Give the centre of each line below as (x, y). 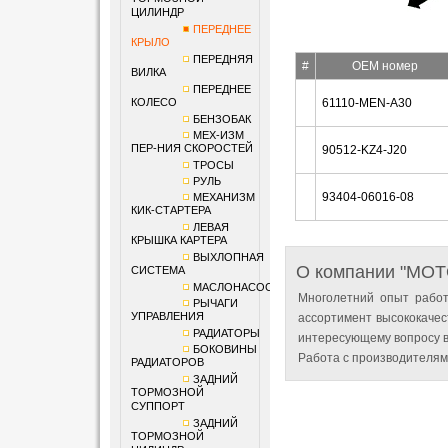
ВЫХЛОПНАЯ (228, 257)
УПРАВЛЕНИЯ (167, 317)
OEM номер (384, 66)
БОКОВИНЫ (224, 349)
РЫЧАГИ (215, 303)
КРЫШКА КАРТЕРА (178, 241)
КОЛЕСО (153, 103)
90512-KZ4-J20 (364, 150)
